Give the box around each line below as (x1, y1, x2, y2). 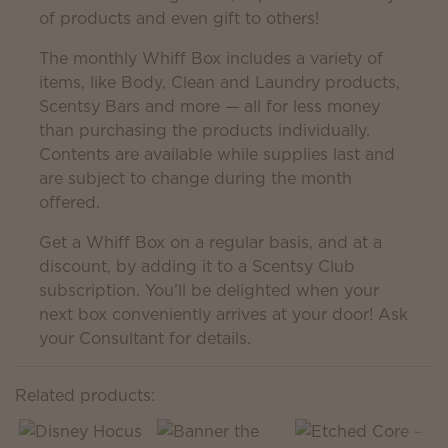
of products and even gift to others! (39, 7, 319, 29)
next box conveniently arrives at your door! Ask (39, 303, 408, 325)
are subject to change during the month (39, 167, 352, 189)
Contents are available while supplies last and (39, 143, 395, 165)
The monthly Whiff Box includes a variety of (39, 47, 383, 69)
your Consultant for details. (39, 327, 251, 349)
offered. (39, 191, 100, 213)
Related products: (15, 384, 155, 406)
